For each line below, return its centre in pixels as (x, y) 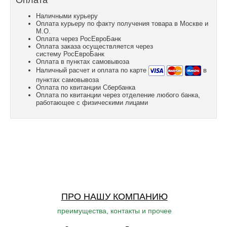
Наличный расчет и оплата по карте (92, 70)
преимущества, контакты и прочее (114, 211)
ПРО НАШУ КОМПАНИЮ (114, 197)
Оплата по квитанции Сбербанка (86, 87)
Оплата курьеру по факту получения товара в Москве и (122, 24)
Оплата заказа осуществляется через (94, 46)
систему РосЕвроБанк (70, 54)
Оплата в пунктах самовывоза (83, 62)
